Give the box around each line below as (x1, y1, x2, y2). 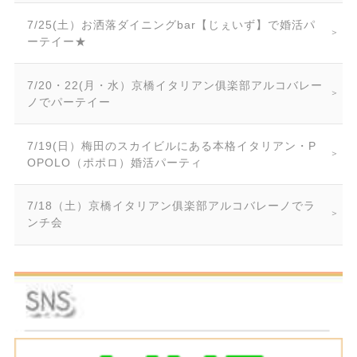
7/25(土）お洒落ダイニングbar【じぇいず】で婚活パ (27, 18, 316, 31)
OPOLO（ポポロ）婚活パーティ (27, 155, 203, 169)
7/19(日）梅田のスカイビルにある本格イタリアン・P (27, 139, 317, 152)
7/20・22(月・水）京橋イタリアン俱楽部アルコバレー (27, 78, 324, 92)
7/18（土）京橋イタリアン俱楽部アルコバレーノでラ (27, 199, 316, 213)
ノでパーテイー (27, 95, 112, 108)
